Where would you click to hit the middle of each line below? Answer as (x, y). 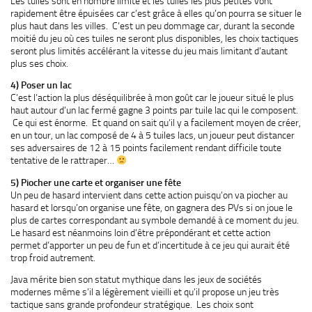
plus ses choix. (39, 63)
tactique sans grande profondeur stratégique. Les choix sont (132, 305)
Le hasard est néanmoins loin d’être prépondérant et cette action (140, 232)
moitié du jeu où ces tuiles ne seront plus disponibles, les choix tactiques (155, 38)
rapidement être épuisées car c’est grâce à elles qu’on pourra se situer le (156, 13)
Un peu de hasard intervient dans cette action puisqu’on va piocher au (149, 195)
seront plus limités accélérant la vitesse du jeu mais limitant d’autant (149, 50)
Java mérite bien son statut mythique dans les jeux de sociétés (136, 280)
